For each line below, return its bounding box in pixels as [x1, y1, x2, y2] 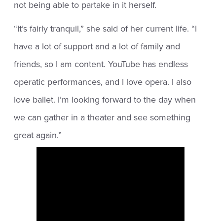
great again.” [14, 129, 62, 141]
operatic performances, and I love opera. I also [14, 76, 192, 87]
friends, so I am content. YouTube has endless [14, 58, 188, 70]
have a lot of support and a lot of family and [14, 40, 181, 52]
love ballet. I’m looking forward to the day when [14, 94, 196, 105]
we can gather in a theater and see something [14, 111, 191, 123]
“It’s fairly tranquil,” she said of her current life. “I [14, 23, 197, 34]
